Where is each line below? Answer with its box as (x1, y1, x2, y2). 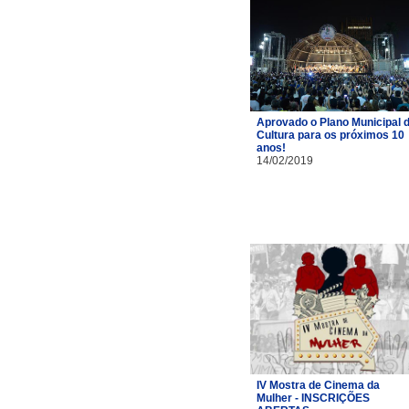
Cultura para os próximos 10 (257, 128, 404, 142)
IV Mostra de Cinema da (257, 378, 380, 392)
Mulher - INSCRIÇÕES (257, 391, 370, 404)
